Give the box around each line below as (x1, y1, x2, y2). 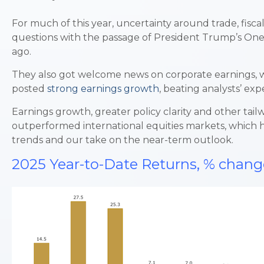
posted (12, 83, 45, 95)
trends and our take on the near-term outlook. (12, 134, 233, 146)
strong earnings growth (47, 83, 159, 95)
